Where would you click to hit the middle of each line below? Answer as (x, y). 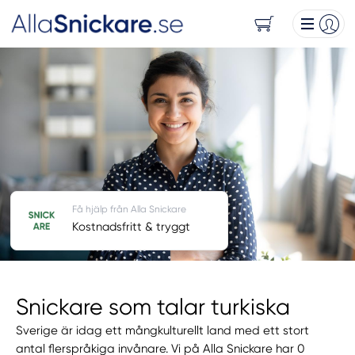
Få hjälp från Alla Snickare (129, 209)
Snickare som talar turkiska (153, 307)
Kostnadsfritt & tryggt (131, 226)
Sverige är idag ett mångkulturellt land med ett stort (163, 331)
